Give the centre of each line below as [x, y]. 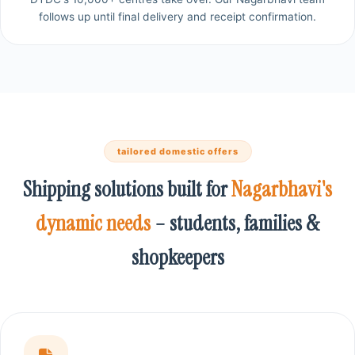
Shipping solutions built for [127, 189]
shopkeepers [177, 257]
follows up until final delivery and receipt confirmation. [177, 16]
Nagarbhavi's [282, 189]
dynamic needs [93, 223]
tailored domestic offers [177, 151]
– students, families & [235, 223]
